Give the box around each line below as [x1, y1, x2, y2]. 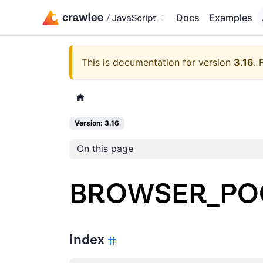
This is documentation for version [82, 56, 234, 68]
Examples [209, 12, 252, 23]
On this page [76, 143, 133, 155]
